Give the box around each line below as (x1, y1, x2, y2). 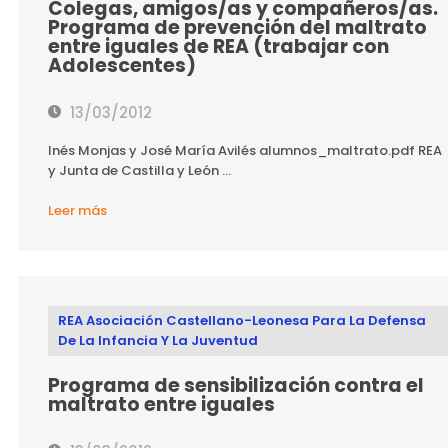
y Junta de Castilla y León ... (47, 161, 231, 180)
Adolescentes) (47, 52, 196, 79)
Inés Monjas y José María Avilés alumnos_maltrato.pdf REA (47, 141, 442, 160)
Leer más (47, 201, 107, 220)
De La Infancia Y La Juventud (57, 331, 258, 350)
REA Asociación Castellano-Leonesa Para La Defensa (57, 311, 426, 330)
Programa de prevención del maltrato (47, 14, 427, 41)
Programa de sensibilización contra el (47, 372, 424, 399)
